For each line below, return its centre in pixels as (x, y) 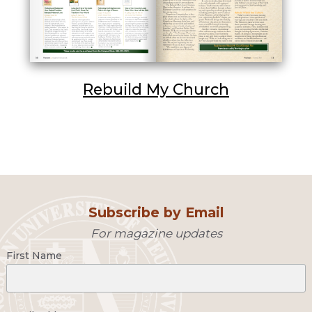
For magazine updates (156, 233)
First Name (34, 255)
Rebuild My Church (156, 89)
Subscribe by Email (156, 212)
